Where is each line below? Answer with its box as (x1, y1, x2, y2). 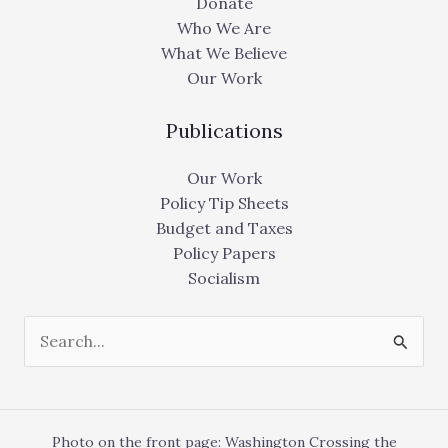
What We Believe (161, 42, 287, 63)
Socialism (188, 267, 260, 288)
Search (23, 316, 76, 337)
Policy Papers (172, 242, 276, 263)
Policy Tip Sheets (159, 192, 289, 213)
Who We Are (177, 17, 271, 38)
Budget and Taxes (155, 217, 293, 238)
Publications (165, 117, 283, 143)
